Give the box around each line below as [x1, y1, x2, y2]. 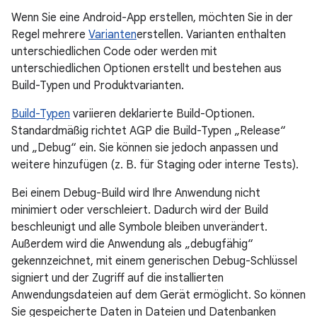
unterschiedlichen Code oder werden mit [11, 45, 217, 59]
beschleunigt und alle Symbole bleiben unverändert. [11, 220, 267, 234]
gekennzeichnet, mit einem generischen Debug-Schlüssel [11, 254, 297, 268]
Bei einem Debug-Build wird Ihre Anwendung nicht [11, 186, 260, 200]
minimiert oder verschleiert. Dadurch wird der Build [11, 203, 268, 217]
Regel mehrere [11, 28, 88, 42]
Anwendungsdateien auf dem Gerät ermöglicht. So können [11, 288, 306, 302]
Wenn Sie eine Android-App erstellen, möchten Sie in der [11, 11, 293, 25]
